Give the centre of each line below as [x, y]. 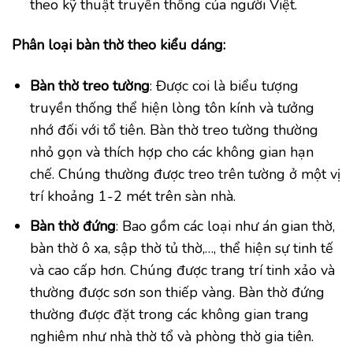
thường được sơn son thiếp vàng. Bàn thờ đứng [178, 293]
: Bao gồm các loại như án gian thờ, [226, 227]
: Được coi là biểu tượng [225, 85]
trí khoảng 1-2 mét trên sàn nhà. [133, 196]
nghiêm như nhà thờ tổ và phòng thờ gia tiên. [172, 337]
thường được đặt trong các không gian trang [170, 315]
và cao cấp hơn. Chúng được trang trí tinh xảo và [183, 271]
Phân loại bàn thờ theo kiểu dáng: [119, 45]
